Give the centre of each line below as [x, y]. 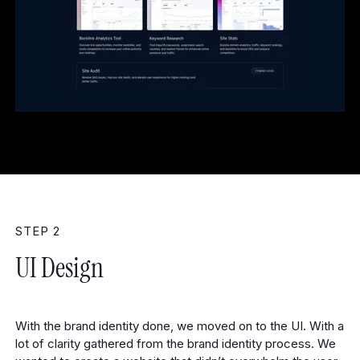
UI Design [59, 268]
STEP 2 [38, 231]
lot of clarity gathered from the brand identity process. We [175, 344]
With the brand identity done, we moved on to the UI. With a [179, 327]
